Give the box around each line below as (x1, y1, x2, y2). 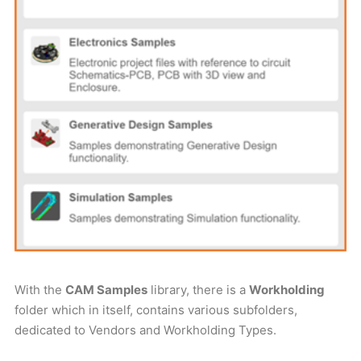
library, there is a (147, 282, 249, 297)
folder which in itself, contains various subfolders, (15, 302, 297, 317)
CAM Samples (65, 282, 147, 297)
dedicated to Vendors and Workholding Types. (15, 322, 276, 338)
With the (15, 282, 65, 297)
